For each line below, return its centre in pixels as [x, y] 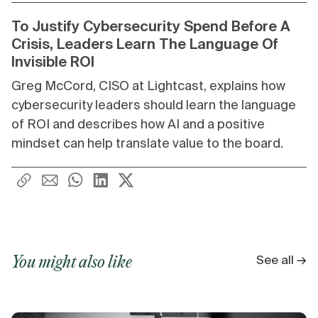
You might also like [72, 264]
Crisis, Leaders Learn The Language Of [145, 44]
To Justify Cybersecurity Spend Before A [151, 26]
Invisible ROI [53, 62]
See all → [281, 260]
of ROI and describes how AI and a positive [138, 124]
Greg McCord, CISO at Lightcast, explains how [148, 86]
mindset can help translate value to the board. [147, 143]
